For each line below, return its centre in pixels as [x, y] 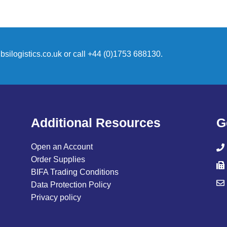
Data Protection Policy [71, 185]
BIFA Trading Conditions [74, 172]
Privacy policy [56, 198]
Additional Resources [96, 123]
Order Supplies [58, 160]
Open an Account [62, 147]
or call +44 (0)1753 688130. [112, 54]
